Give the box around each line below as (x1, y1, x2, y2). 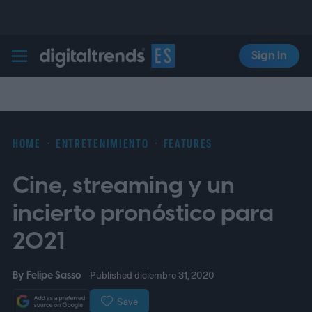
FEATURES (163, 136, 213, 150)
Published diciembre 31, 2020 (90, 269, 215, 281)
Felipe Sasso (26, 268, 81, 283)
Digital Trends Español (40, 63, 194, 86)
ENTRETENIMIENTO (56, 136, 149, 150)
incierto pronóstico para (12, 197, 274, 231)
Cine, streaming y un (12, 169, 235, 203)
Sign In (251, 47, 288, 64)
